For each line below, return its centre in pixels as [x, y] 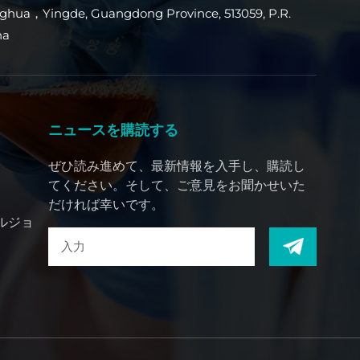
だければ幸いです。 [106, 204]
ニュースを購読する [114, 131]
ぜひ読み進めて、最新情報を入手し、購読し [177, 166]
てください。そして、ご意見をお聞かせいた [177, 185]
